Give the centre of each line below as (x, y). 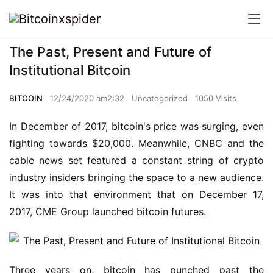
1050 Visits (216, 98)
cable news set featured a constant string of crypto (136, 160)
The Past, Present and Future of (110, 52)
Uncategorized (160, 98)
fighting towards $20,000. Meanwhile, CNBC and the (136, 143)
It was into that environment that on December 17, (136, 194)
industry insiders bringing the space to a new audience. (136, 177)
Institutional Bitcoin (70, 70)
